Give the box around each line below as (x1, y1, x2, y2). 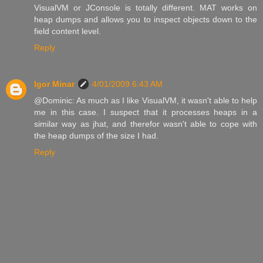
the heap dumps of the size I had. (34, 130, 159, 140)
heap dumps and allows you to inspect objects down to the (34, 14, 257, 24)
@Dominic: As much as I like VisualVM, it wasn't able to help (34, 95, 257, 105)
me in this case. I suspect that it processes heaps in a (34, 107, 257, 117)
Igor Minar (34, 79, 75, 89)
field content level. (34, 26, 101, 36)
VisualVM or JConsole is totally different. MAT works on (34, 2, 257, 12)
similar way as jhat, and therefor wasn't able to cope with (34, 119, 257, 129)
